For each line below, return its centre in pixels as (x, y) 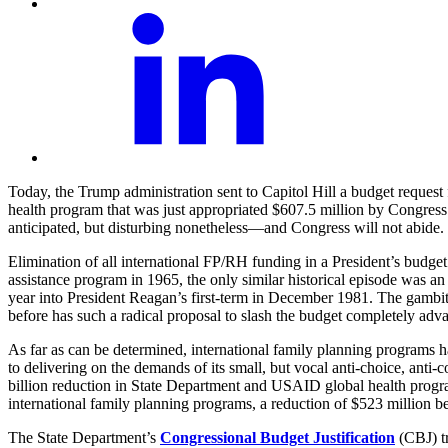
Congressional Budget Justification (277, 437)
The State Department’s (84, 437)
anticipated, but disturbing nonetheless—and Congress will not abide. (226, 227)
